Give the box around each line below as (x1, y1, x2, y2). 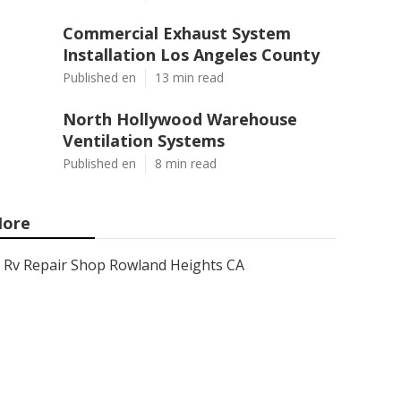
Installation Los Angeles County (63, 44, 320, 65)
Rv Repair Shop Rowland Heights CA (4, 255, 244, 275)
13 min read (155, 69, 224, 86)
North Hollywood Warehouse (63, 108, 297, 130)
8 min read (155, 155, 217, 172)
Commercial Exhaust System (63, 22, 291, 44)
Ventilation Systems (63, 130, 225, 151)
